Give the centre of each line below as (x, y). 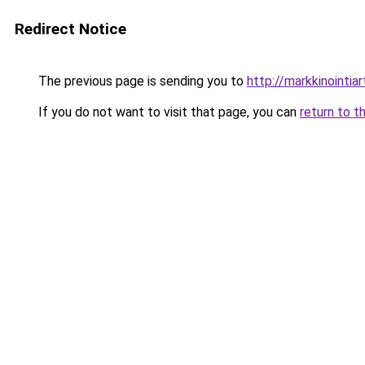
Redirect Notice (70, 29)
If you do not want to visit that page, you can (167, 112)
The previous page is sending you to (141, 81)
